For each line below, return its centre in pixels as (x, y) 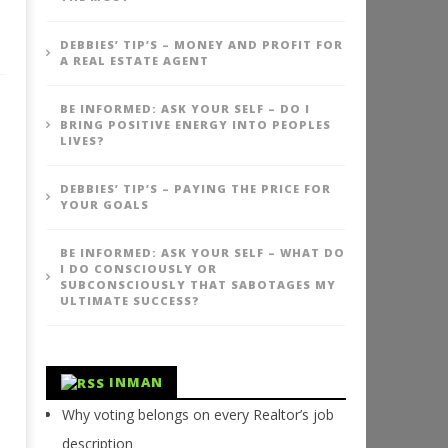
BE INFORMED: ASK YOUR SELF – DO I (184, 108)
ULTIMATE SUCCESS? (129, 300)
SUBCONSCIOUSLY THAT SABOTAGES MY (197, 284)
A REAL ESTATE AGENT (134, 60)
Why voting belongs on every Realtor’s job (197, 415)
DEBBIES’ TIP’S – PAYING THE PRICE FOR (195, 188)
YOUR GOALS (104, 204)
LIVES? (82, 140)
